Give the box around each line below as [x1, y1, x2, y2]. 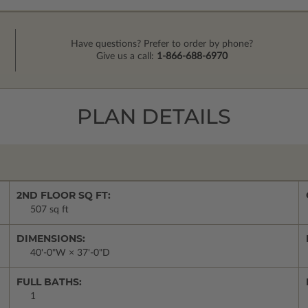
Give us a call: [96, 52, 157, 62]
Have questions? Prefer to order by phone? [71, 39, 254, 49]
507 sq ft [30, 205, 69, 215]
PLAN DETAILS [77, 104, 231, 130]
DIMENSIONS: [16, 232, 85, 245]
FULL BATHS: [16, 276, 82, 289]
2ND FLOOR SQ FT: [16, 189, 111, 202]
